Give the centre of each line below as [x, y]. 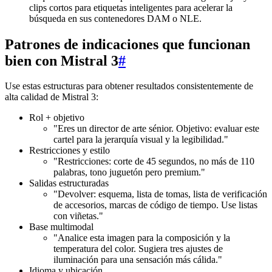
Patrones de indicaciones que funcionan [127, 44]
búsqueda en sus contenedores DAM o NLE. [115, 18]
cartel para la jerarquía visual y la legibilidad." [141, 140]
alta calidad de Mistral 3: [52, 97]
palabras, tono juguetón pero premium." [129, 172]
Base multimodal [61, 227]
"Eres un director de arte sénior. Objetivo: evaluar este [156, 129]
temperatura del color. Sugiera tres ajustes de [138, 249]
